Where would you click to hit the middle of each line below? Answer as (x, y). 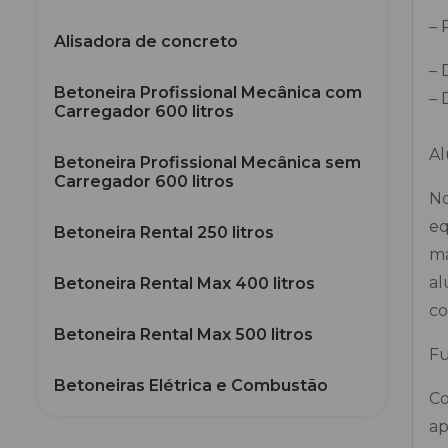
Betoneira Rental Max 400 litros (184, 283)
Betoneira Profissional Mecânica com (208, 92)
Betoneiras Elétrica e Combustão (191, 385)
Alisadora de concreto (146, 41)
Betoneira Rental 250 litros (164, 232)
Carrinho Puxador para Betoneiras (194, 436)
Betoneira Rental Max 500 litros (183, 334)
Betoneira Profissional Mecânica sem (207, 162)
